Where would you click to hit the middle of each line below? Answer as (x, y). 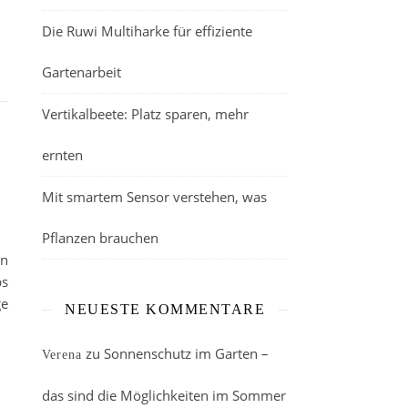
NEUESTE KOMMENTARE (165, 309)
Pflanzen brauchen (100, 238)
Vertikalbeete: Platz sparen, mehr (145, 114)
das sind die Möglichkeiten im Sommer (164, 395)
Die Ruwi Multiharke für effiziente (147, 31)
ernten (62, 155)
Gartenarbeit (82, 72)
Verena (62, 355)
